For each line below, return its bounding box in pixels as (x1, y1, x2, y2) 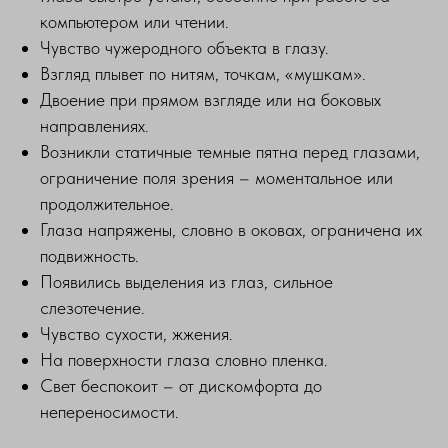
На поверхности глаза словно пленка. (40, 349, 328, 370)
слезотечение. (40, 297, 145, 318)
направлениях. (40, 115, 149, 136)
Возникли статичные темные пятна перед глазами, (40, 141, 420, 162)
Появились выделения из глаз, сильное (40, 271, 333, 292)
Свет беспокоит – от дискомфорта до (40, 375, 322, 396)
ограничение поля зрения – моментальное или (40, 167, 393, 188)
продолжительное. (40, 193, 174, 214)
